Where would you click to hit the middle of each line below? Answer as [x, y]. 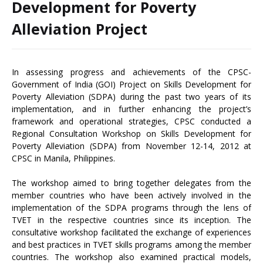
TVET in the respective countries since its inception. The [131, 220]
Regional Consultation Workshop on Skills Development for [131, 134]
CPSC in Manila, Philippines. [63, 158]
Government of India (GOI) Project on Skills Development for [131, 84]
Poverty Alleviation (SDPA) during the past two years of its [131, 97]
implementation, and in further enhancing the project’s [131, 109]
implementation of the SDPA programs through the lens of [131, 208]
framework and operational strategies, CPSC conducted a [131, 121]
